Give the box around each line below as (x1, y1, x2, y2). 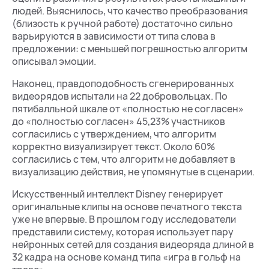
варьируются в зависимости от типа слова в (12, 29, 216, 43)
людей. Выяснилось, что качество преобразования (12, 4, 248, 17)
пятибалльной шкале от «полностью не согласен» (12, 102, 244, 115)
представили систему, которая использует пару (12, 225, 234, 238)
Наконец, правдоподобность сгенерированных (12, 77, 234, 90)
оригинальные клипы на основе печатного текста (12, 200, 242, 213)
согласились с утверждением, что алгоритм (12, 127, 216, 141)
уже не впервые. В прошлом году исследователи (12, 213, 236, 226)
